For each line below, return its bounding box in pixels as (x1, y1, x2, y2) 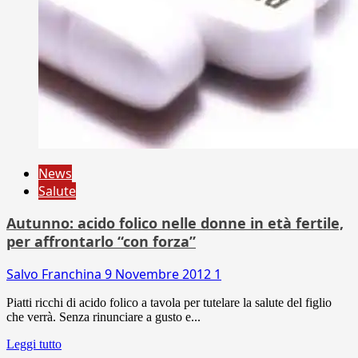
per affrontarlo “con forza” (6, 231, 196, 251)
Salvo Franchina (6, 265, 105, 283)
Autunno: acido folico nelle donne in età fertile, (6, 213, 344, 233)
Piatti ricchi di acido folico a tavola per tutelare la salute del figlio (6, 295, 332, 309)
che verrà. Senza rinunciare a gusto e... (6, 309, 201, 324)
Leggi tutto (6, 336, 62, 351)
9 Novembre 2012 (105, 265, 214, 283)
